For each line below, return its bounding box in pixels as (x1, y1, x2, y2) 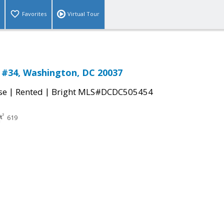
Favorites (22, 10, 46, 18)
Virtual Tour (67, 10, 99, 18)
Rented (15, 86, 43, 98)
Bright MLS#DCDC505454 (51, 86, 153, 98)
